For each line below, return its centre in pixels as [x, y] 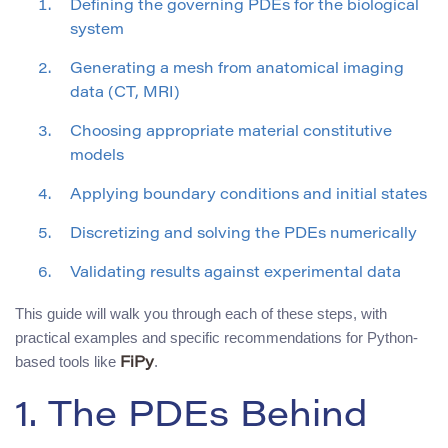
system [97, 30]
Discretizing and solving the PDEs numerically [243, 234]
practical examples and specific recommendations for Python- [216, 337]
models [97, 156]
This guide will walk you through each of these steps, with [201, 313]
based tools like [67, 361]
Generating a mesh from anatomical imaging [237, 69]
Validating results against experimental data [235, 273]
